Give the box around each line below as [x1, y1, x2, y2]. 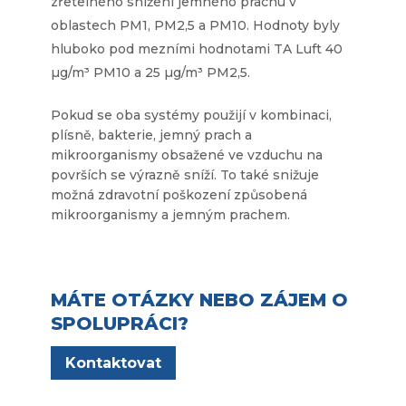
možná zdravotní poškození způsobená [51, 186, 307, 203]
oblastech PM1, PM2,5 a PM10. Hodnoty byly [51, 16, 340, 34]
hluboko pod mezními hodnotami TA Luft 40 [51, 40, 343, 57]
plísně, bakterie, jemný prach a [51, 126, 252, 143]
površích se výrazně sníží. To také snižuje [51, 166, 319, 183]
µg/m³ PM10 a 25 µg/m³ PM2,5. [51, 63, 250, 81]
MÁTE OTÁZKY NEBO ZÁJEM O [51, 288, 348, 311]
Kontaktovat [65, 353, 161, 372]
